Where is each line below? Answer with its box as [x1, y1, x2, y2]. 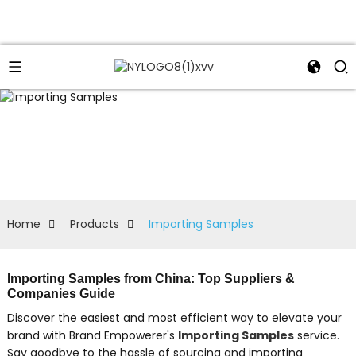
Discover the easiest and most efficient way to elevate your [6, 309, 342, 326]
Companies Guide [6, 286, 115, 300]
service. [293, 327, 339, 343]
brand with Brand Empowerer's [6, 327, 178, 343]
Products [69, 215, 119, 232]
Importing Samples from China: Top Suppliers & [6, 271, 295, 285]
